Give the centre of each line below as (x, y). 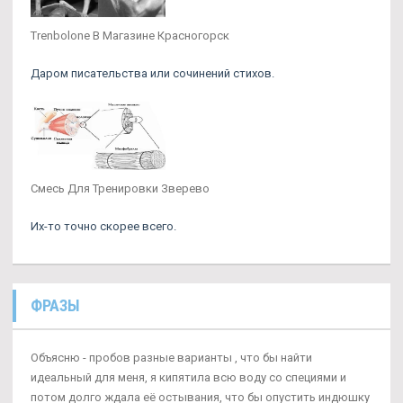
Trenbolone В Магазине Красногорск (130, 36)
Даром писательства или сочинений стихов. (152, 74)
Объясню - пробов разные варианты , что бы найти (171, 358)
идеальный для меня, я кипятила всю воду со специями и (188, 378)
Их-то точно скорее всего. (103, 227)
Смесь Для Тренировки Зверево (120, 189)
